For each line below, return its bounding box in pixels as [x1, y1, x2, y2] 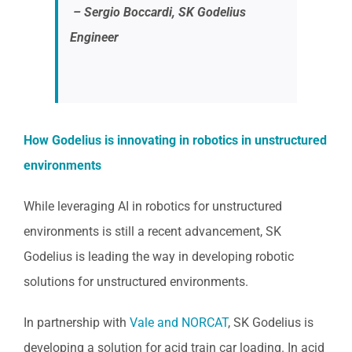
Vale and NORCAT [130, 314, 228, 330]
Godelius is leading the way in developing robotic [24, 248, 294, 264]
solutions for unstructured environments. [24, 273, 248, 289]
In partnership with [24, 314, 130, 330]
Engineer [70, 29, 119, 45]
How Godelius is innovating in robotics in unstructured [24, 132, 327, 148]
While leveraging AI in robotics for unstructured [24, 198, 282, 214]
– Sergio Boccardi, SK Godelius [70, 4, 246, 20]
